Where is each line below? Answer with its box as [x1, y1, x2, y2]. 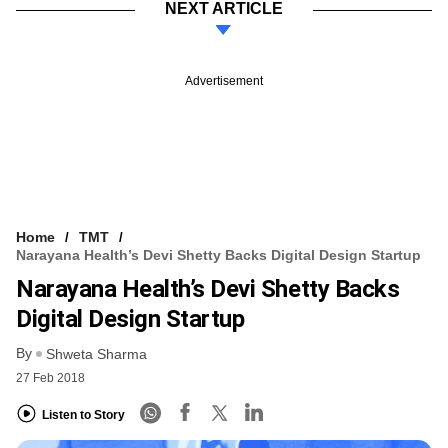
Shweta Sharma [46, 346, 147, 363]
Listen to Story [42, 407, 125, 422]
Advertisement [185, 73, 263, 88]
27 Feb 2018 [16, 371, 85, 386]
